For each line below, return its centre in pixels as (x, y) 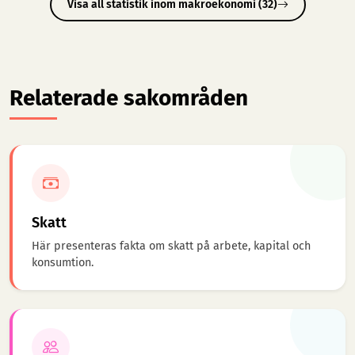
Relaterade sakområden (129, 98)
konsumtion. (63, 263)
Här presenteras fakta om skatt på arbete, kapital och (171, 246)
